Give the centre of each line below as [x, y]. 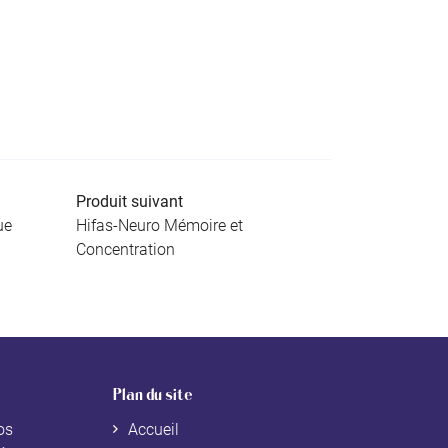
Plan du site [152, 395]
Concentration [125, 249]
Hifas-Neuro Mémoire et [159, 225]
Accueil [153, 429]
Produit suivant [129, 201]
